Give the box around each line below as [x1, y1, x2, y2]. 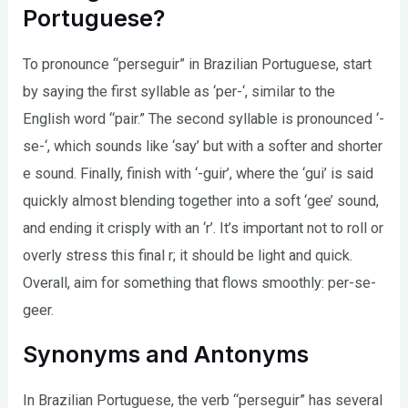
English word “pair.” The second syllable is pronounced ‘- [23, 110, 385, 128]
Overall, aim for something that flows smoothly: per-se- [23, 274, 377, 292]
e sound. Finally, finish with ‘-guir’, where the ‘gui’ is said [23, 165, 374, 183]
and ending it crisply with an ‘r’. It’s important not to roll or [23, 219, 384, 238]
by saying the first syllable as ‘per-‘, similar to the [23, 83, 336, 101]
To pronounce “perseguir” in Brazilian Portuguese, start [23, 56, 372, 74]
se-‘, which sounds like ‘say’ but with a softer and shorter [23, 138, 383, 156]
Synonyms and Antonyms [23, 340, 310, 368]
